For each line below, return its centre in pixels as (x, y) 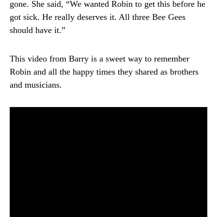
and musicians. (36, 85)
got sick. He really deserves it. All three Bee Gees (98, 17)
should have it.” (38, 30)
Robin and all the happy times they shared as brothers (104, 72)
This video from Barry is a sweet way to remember (100, 59)
